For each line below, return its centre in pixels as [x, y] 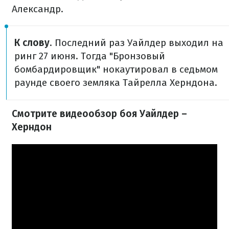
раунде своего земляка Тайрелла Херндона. [116, 83]
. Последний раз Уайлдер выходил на [136, 43]
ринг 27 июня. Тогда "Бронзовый [90, 56]
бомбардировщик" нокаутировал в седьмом [116, 69]
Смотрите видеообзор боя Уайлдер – [99, 114]
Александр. [38, 9]
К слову [32, 43]
